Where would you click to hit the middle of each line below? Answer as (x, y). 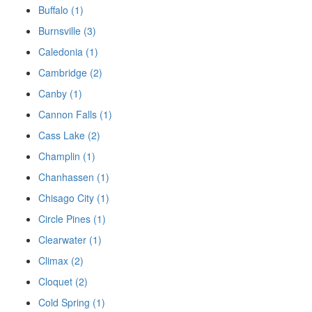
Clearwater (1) (70, 240)
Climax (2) (61, 261)
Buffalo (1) (61, 10)
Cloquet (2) (63, 282)
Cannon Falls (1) (75, 115)
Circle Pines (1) (72, 219)
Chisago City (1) (74, 198)
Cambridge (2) (70, 73)
